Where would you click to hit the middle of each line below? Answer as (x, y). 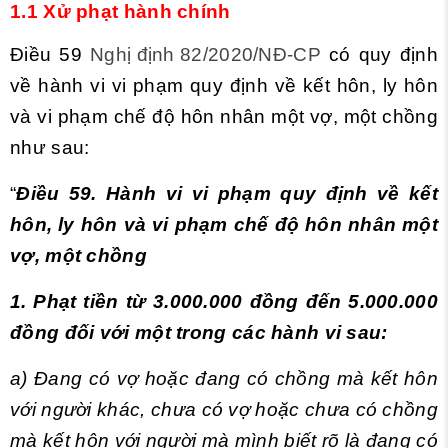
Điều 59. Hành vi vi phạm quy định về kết (227, 194)
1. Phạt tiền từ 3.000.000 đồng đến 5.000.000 (224, 302)
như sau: (50, 148)
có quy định (379, 55)
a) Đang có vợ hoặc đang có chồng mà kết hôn (224, 379)
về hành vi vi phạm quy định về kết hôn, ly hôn (224, 86)
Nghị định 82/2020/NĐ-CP (205, 55)
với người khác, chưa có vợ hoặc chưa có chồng (224, 410)
